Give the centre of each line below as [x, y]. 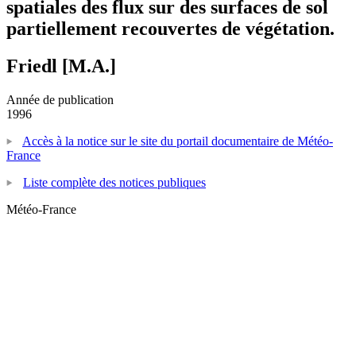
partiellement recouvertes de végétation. [170, 28]
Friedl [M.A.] [61, 66]
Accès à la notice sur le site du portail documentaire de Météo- [178, 141]
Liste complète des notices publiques [114, 182]
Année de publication [60, 99]
